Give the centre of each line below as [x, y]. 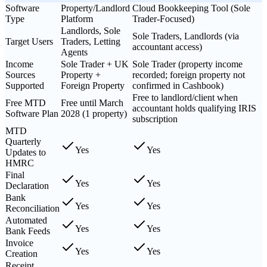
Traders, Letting [91, 41]
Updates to [26, 152]
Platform [77, 18]
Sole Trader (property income [187, 64]
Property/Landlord [95, 8]
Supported [25, 85]
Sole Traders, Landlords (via [186, 36]
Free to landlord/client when [185, 97]
